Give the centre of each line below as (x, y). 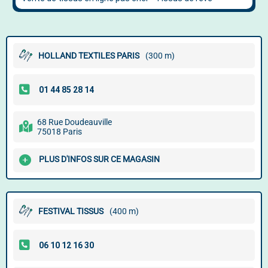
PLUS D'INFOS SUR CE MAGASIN (99, 159)
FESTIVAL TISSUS (71, 211)
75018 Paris (60, 132)
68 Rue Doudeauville (74, 122)
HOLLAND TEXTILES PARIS (89, 56)
